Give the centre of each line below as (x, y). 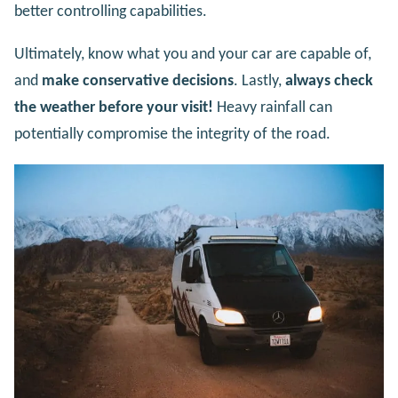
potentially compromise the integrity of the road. (172, 135)
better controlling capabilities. (111, 12)
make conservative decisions (138, 82)
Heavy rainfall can (273, 108)
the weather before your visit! (114, 108)
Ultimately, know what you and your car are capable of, (193, 55)
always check (329, 82)
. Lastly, (259, 82)
